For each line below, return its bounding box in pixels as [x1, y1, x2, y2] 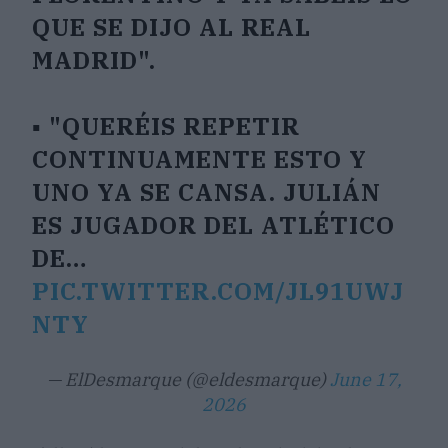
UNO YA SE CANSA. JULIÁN [32, 176, 382, 209]
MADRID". [32, 44, 157, 77]
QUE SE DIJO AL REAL [32, 11, 312, 44]
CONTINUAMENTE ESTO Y [32, 143, 368, 176]
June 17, [329, 368, 402, 392]
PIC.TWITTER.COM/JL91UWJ [32, 275, 405, 308]
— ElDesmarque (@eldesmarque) [46, 368, 330, 392]
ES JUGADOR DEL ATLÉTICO [32, 209, 396, 242]
